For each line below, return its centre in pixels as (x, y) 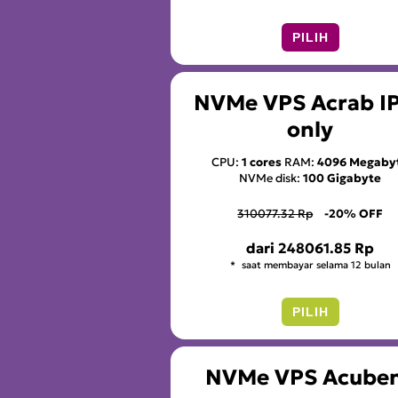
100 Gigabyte (342, 178)
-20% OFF (354, 213)
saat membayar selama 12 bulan (314, 264)
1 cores (262, 162)
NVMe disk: (271, 178)
